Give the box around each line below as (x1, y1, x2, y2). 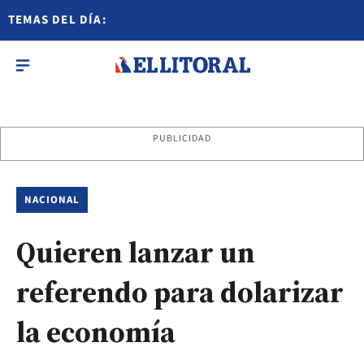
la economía (16, 312, 175, 352)
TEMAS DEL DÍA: (8, 11, 107, 28)
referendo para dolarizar (16, 272, 344, 312)
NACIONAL (24, 193, 80, 207)
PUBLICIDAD (152, 132, 212, 145)
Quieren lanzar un (16, 232, 255, 272)
